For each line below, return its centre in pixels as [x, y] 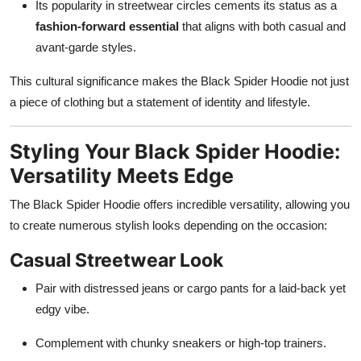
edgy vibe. [62, 309]
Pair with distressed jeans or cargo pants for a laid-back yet [191, 288]
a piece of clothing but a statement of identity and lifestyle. [160, 102]
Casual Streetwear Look [116, 259]
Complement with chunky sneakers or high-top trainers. [181, 342]
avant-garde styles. [86, 47]
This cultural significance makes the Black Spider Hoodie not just [179, 81]
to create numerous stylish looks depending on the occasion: [168, 225]
